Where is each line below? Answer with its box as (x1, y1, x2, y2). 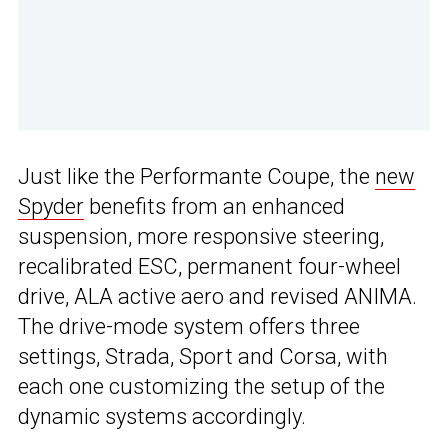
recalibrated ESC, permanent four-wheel (18, 254, 401, 280)
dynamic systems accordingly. (18, 404, 306, 430)
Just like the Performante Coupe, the (18, 164, 375, 190)
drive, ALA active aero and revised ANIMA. (18, 284, 417, 310)
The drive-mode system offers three (18, 314, 360, 340)
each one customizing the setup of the (18, 374, 385, 400)
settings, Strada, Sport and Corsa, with (18, 344, 388, 370)
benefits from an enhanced (84, 194, 345, 220)
